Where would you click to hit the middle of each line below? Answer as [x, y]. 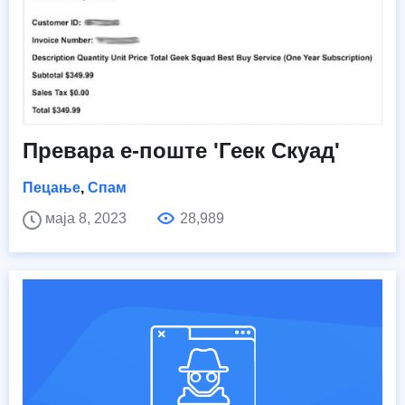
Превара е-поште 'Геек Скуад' [181, 151]
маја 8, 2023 [88, 219]
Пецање [52, 188]
